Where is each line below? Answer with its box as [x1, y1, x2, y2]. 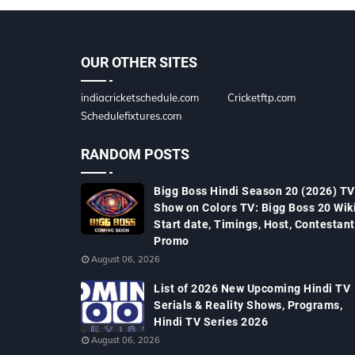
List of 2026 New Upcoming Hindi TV [154, 282, 350, 295]
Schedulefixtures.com [81, 109, 181, 122]
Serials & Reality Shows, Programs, [154, 299, 342, 311]
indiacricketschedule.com [81, 91, 199, 104]
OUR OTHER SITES [81, 54, 197, 71]
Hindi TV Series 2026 [154, 315, 268, 328]
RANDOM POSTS [81, 146, 189, 162]
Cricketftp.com [227, 91, 296, 104]
